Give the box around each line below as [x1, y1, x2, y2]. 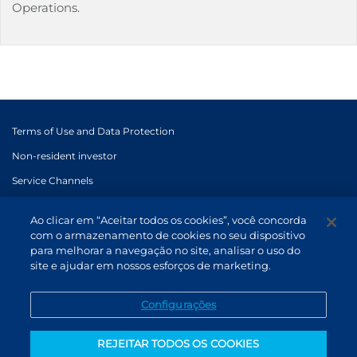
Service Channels [12, 174, 93, 186]
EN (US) [32, 200, 77, 213]
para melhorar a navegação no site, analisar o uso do [30, 244, 301, 257]
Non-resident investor [12, 149, 117, 162]
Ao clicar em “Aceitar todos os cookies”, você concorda [30, 214, 308, 226]
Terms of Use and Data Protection [12, 124, 175, 137]
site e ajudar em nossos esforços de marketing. [30, 259, 272, 272]
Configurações [140, 298, 217, 311]
